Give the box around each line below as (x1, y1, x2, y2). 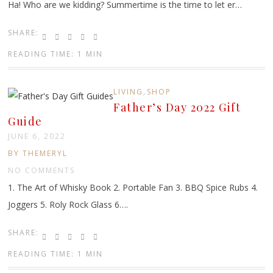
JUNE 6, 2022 (8, 130, 66, 141)
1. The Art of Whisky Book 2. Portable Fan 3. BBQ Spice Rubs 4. (8, 181, 258, 193)
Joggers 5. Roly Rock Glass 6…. (8, 198, 129, 210)
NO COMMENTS (8, 165, 76, 175)
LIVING (113, 86, 144, 97)
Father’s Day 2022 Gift (113, 99, 241, 115)
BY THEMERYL (8, 147, 68, 158)
